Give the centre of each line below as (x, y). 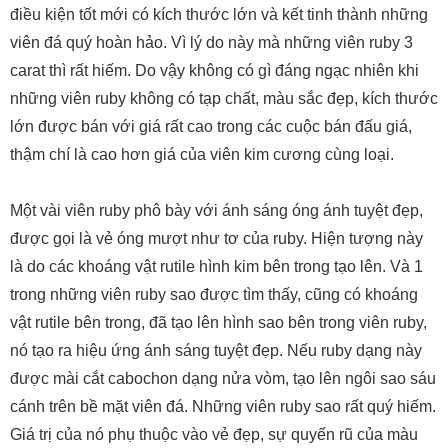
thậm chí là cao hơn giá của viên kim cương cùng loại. (202, 155)
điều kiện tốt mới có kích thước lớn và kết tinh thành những (219, 15)
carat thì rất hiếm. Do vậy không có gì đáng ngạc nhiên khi (214, 71)
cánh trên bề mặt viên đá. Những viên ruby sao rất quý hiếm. (223, 407)
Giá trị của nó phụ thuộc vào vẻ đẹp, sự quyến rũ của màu (214, 435)
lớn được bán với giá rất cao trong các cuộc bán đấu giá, (211, 127)
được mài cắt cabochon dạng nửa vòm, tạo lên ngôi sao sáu (223, 379)
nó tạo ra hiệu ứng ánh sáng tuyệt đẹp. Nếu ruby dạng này (216, 351)
